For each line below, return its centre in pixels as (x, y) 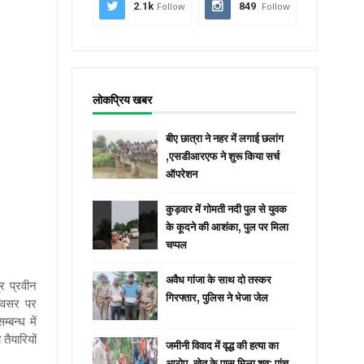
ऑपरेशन (182, 174)
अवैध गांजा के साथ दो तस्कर (219, 280)
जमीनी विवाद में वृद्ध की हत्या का (223, 346)
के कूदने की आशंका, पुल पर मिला (227, 227)
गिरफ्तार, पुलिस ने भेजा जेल (217, 298)
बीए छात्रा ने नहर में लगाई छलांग (225, 139)
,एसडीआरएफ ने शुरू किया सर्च (223, 156)
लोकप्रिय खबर (123, 100)
